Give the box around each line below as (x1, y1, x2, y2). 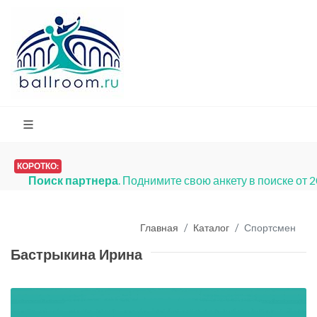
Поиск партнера (28, 173, 118, 187)
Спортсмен (244, 221, 296, 234)
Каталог (193, 221, 229, 234)
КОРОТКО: (17, 161, 59, 171)
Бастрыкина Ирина (11, 245, 142, 265)
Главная (140, 221, 178, 234)
